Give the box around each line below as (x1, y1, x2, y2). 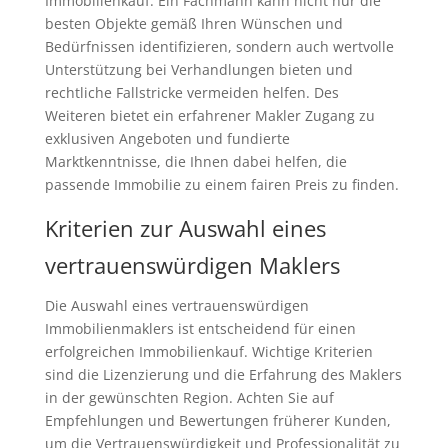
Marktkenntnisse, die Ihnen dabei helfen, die (44, 152, 347, 172)
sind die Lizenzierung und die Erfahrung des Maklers (44, 365, 402, 385)
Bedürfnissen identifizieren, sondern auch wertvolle (44, 37, 394, 57)
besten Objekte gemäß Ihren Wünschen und (44, 14, 343, 34)
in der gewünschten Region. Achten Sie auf (44, 388, 334, 408)
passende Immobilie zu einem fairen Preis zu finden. (44, 175, 399, 195)
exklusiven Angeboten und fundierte (44, 129, 290, 149)
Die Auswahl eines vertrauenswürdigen (44, 296, 309, 316)
